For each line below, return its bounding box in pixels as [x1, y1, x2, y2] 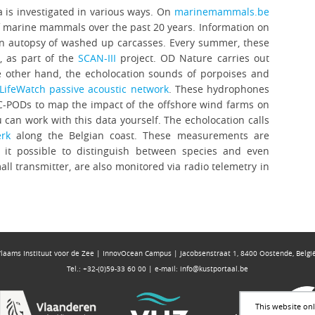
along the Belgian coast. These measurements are [10, 129, 269, 142]
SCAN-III [78, 51, 117, 65]
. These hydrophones [168, 82, 269, 96]
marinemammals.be [174, 5, 269, 18]
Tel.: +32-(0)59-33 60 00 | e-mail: [67, 264, 180, 274]
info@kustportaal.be [180, 264, 248, 274]
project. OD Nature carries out [116, 51, 269, 65]
